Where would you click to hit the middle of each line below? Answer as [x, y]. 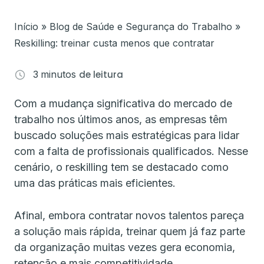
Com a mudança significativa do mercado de [123, 103]
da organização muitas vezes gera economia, [125, 247]
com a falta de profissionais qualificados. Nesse [131, 151]
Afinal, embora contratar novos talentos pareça [129, 215]
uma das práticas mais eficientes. [96, 183]
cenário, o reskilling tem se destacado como [121, 167]
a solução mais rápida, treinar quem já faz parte [130, 231]
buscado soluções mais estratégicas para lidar [127, 135]
